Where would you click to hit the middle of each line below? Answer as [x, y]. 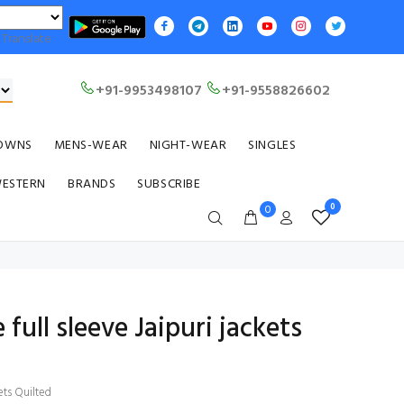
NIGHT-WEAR [188, 146]
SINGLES [272, 146]
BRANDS [92, 184]
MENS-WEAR [91, 146]
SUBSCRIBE [169, 184]
